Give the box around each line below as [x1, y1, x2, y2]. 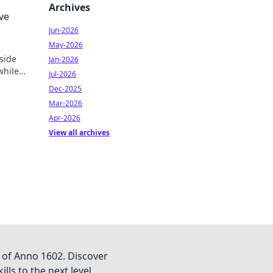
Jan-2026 [49, 54, 79, 65]
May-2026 [49, 40, 83, 50]
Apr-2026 [49, 113, 80, 123]
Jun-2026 [49, 25, 79, 35]
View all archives [49, 127, 110, 138]
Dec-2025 [49, 83, 82, 94]
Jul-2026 [49, 69, 76, 79]
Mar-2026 [49, 98, 82, 108]
